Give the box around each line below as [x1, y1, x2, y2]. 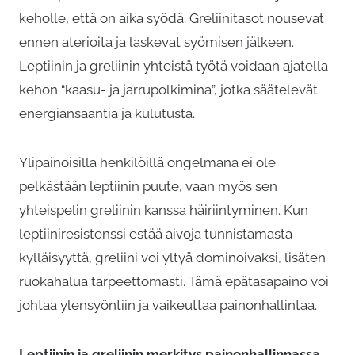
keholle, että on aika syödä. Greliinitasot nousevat [19, 10, 324, 26]
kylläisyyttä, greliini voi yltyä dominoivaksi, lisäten [19, 249, 326, 265]
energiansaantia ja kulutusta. [19, 105, 195, 121]
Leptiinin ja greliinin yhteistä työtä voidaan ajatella [19, 57, 328, 74]
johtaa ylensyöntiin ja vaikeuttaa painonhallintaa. [19, 296, 317, 313]
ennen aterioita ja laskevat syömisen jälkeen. [19, 33, 294, 50]
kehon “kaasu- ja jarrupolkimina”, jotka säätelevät [19, 81, 318, 97]
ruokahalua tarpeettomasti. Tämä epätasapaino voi [19, 273, 329, 289]
